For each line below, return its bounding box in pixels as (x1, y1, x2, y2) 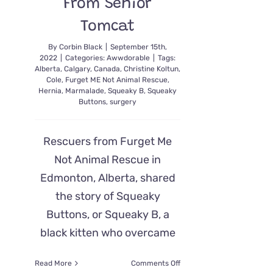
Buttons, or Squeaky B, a (46, 208, 169, 221)
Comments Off (131, 259, 181, 268)
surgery (110, 97, 137, 106)
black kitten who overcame (40, 226, 175, 239)
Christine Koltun (124, 65, 179, 73)
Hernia (38, 87, 62, 95)
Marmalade (65, 87, 105, 95)
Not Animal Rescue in (54, 153, 161, 166)
